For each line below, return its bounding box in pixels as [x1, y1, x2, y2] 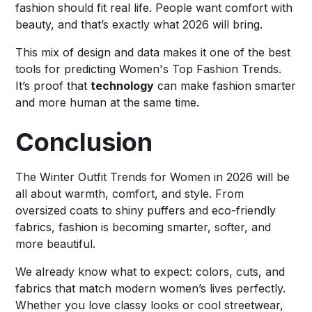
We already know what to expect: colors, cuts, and [15, 264, 286, 279]
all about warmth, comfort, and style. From [15, 186, 244, 201]
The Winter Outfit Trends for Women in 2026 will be [15, 169, 290, 184]
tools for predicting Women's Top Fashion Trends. [15, 61, 282, 76]
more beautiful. [15, 236, 96, 251]
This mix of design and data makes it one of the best [15, 45, 291, 59]
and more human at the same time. [15, 95, 200, 109]
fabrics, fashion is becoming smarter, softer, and [15, 219, 272, 234]
